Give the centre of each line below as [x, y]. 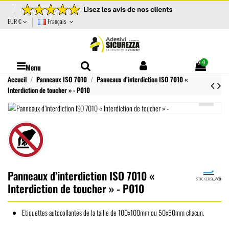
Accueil [17, 79]
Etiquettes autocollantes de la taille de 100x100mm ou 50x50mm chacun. [113, 213]
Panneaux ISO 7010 [61, 79]
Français [57, 21]
